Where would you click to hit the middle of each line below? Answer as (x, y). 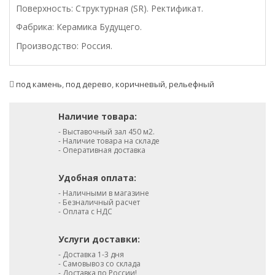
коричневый (140, 84)
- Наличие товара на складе (109, 141)
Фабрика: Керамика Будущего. (80, 27)
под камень (39, 84)
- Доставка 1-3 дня (91, 254)
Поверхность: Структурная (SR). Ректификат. (111, 8)
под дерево (89, 84)
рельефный (192, 84)
